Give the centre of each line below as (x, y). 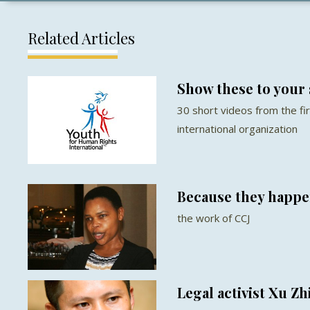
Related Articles (81, 38)
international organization (237, 128)
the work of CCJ (213, 218)
